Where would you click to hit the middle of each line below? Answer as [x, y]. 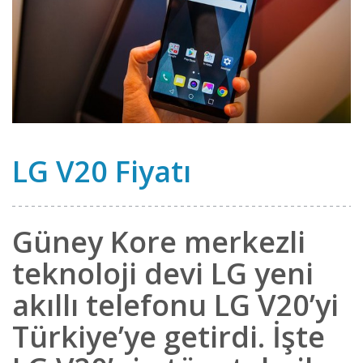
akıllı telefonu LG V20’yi [175, 305]
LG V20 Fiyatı [102, 171]
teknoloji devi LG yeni [163, 273]
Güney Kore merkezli [159, 241]
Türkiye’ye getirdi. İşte [169, 336]
